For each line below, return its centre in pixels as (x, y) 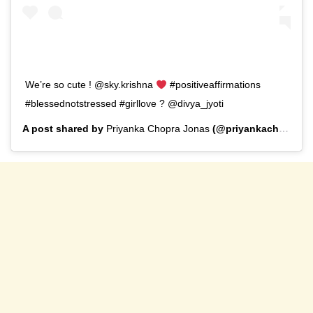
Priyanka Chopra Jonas (158, 129)
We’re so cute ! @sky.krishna (90, 85)
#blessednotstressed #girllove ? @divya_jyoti (124, 104)
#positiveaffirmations (213, 85)
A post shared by (64, 129)
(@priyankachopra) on (244, 129)
